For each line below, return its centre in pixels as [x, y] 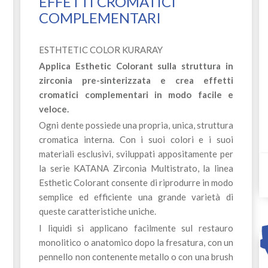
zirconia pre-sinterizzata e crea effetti [136, 80]
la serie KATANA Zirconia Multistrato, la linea [136, 168]
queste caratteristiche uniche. [98, 211]
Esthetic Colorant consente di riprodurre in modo [136, 183]
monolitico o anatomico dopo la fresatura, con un [136, 242]
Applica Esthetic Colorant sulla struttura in [136, 66]
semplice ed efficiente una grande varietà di [136, 197]
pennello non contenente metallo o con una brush [136, 256]
